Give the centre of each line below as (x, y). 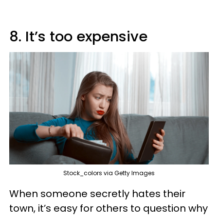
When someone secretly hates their (97, 194)
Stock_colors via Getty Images (109, 173)
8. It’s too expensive (78, 37)
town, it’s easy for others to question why (109, 208)
